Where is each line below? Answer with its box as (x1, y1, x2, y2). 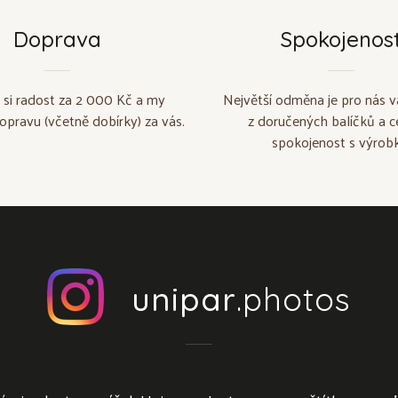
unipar (131, 278, 236, 319)
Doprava (12, 26, 101, 52)
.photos (236, 278, 351, 319)
